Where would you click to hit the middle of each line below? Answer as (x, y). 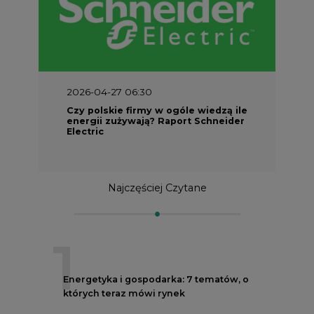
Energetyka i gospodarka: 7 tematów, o (156, 279)
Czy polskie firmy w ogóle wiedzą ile (157, 110)
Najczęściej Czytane (157, 187)
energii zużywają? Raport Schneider (156, 121)
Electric (85, 131)
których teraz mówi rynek (124, 293)
